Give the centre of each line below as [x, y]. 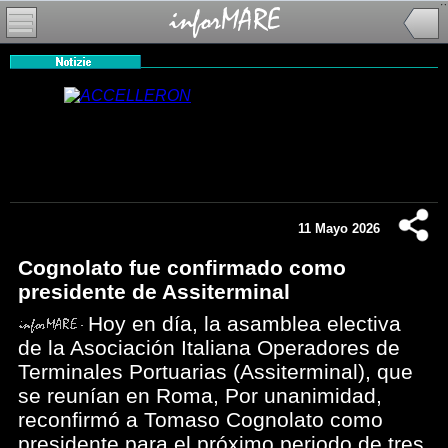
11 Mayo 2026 [339, 228]
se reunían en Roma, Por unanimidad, [200, 395]
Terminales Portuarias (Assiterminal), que [215, 371]
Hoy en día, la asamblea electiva [244, 323]
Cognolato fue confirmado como [182, 267]
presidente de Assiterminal [154, 291]
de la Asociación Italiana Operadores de [209, 347]
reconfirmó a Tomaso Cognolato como [200, 419]
